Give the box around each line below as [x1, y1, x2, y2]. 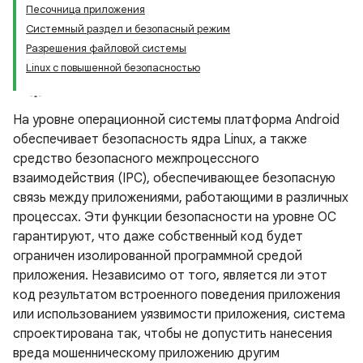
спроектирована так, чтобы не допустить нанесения [13, 326, 332, 342]
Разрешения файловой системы [26, 41, 186, 55]
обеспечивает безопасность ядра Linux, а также [13, 131, 307, 147]
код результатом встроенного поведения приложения [13, 287, 340, 303]
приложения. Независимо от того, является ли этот [13, 267, 327, 284]
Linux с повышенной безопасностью [26, 61, 200, 75]
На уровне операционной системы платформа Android [13, 112, 340, 128]
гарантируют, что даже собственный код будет [13, 228, 303, 245]
